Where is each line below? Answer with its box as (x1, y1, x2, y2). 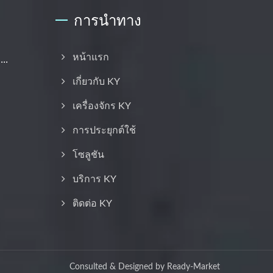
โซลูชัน (73, 149, 104, 160)
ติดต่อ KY (73, 198, 112, 208)
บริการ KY (73, 174, 116, 184)
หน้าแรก (73, 52, 109, 62)
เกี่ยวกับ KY (73, 76, 120, 87)
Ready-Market (167, 262, 220, 271)
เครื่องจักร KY (73, 101, 131, 111)
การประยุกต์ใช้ (73, 125, 136, 135)
